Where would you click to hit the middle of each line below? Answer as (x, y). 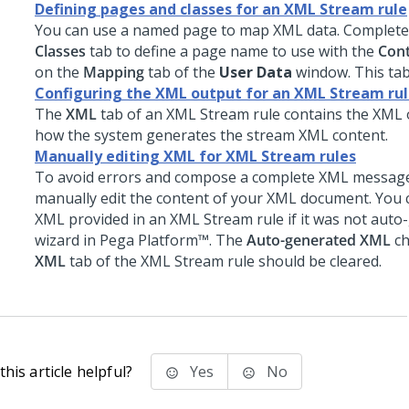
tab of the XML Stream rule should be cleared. (224, 261)
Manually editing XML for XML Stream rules (195, 156)
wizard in (67, 240)
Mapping (114, 72)
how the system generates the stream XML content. (211, 135)
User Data (256, 72)
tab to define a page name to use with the (232, 51)
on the (59, 72)
